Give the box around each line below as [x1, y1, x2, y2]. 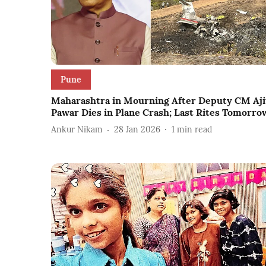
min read [177, 124, 212, 135]
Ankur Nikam [51, 124, 103, 135]
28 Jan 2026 [114, 124, 160, 135]
